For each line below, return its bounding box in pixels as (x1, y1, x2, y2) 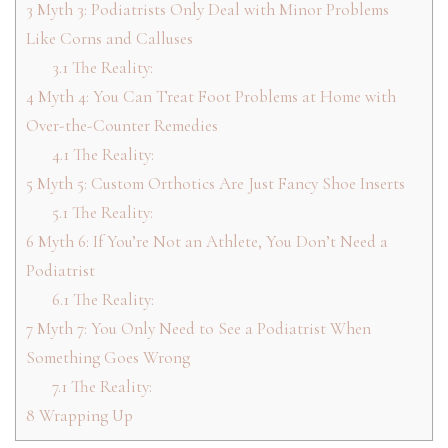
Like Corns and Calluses (26, 27, 193, 49)
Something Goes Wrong (26, 346, 190, 368)
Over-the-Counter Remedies (26, 114, 218, 136)
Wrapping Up (35, 404, 133, 426)
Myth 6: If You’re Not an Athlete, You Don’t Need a (34, 230, 388, 252)
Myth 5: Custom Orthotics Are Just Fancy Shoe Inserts (33, 172, 405, 194)
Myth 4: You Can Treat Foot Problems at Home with (34, 85, 396, 107)
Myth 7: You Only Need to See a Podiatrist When (33, 317, 371, 339)
